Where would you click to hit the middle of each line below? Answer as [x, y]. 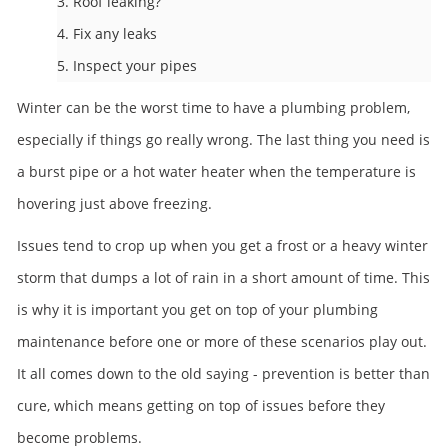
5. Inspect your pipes [127, 65]
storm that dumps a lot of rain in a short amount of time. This [223, 277]
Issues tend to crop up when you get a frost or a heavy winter [222, 245]
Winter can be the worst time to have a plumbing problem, [213, 107]
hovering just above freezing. [114, 203]
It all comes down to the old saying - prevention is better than [223, 373]
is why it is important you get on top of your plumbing [197, 309]
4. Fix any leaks [107, 33]
